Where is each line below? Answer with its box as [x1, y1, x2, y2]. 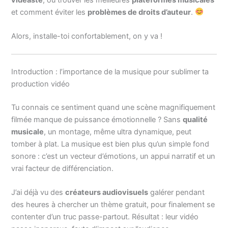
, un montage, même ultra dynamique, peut [44, 127, 192, 137]
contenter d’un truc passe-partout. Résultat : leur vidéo [11, 212, 199, 222]
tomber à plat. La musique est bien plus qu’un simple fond [11, 139, 210, 149]
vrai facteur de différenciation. [11, 164, 114, 174]
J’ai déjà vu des [11, 188, 66, 197]
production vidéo [11, 79, 70, 89]
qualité [183, 115, 208, 125]
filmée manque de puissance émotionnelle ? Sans [11, 115, 183, 125]
